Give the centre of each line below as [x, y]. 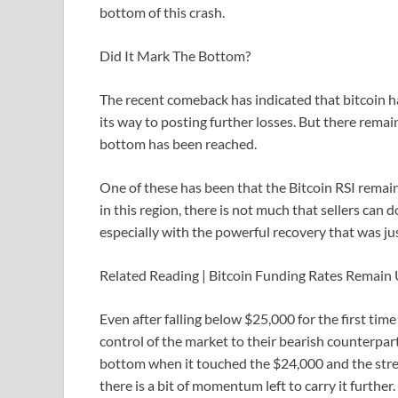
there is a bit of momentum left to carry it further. [247, 386]
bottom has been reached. [178, 144]
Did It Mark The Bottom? [175, 56]
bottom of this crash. [162, 12]
